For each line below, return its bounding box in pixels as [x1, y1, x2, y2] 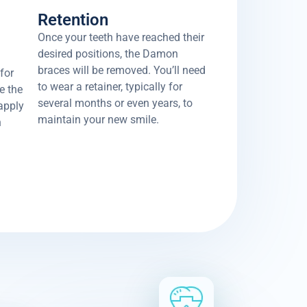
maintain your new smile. [38, 113, 159, 127]
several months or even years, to [38, 97, 193, 110]
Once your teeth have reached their [38, 31, 204, 45]
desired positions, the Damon [38, 47, 178, 61]
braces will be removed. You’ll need [38, 64, 206, 77]
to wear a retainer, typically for [38, 80, 182, 94]
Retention [38, 10, 108, 30]
